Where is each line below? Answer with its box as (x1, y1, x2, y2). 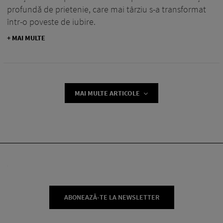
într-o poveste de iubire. (7, 15, 96, 27)
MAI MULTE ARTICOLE (75, 88, 140, 98)
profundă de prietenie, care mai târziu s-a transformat (7, 3, 206, 15)
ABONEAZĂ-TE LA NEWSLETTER (64, 192, 159, 202)
